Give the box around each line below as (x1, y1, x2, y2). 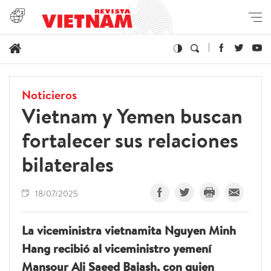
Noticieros (22, 87, 77, 103)
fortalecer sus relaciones (22, 126, 238, 155)
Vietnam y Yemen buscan (22, 102, 243, 131)
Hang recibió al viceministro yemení (22, 240, 211, 257)
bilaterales (22, 150, 114, 179)
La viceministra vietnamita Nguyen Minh (22, 222, 236, 239)
